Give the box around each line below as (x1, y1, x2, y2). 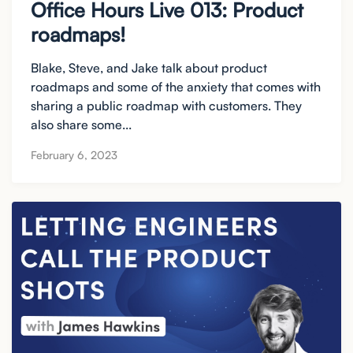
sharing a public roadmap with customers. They (31, 97, 302, 113)
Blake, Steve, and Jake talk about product (31, 59, 267, 76)
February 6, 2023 (31, 148, 117, 162)
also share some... (31, 116, 132, 132)
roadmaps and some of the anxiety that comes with (31, 78, 321, 95)
